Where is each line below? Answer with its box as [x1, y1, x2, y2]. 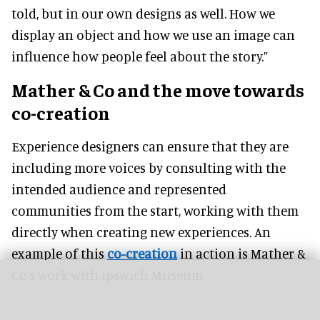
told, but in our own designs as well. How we [11, 5, 275, 22]
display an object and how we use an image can [11, 26, 295, 44]
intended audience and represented [11, 181, 226, 198]
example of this [11, 245, 107, 262]
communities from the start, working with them [11, 202, 299, 219]
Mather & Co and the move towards [11, 78, 304, 102]
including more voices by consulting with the [11, 159, 286, 176]
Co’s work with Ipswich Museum [11, 266, 203, 284]
